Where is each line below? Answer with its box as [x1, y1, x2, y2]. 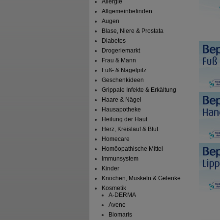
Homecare [102, 136, 130, 143]
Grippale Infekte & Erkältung [102, 86, 177, 94]
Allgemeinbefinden [102, 8, 153, 15]
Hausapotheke [102, 106, 141, 113]
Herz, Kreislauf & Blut [102, 126, 159, 133]
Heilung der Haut [102, 116, 148, 123]
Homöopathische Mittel [102, 145, 164, 153]
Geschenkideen [102, 77, 144, 84]
